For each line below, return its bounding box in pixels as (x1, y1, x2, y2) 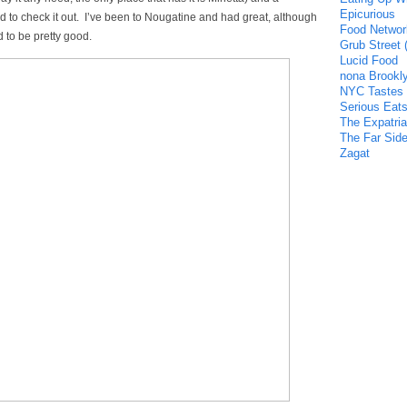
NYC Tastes (340, 84, 403, 98)
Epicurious (340, 7, 395, 21)
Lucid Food (340, 54, 398, 67)
